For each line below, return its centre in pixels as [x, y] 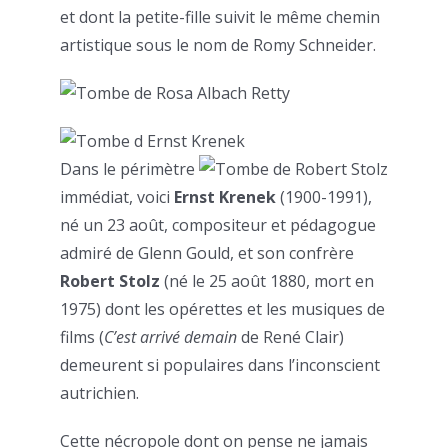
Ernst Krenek [225, 197]
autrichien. [99, 393]
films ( [82, 337]
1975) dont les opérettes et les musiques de [222, 309]
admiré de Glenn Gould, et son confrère [207, 253]
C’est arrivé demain [170, 337]
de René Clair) [290, 337]
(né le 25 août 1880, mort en [267, 281]
